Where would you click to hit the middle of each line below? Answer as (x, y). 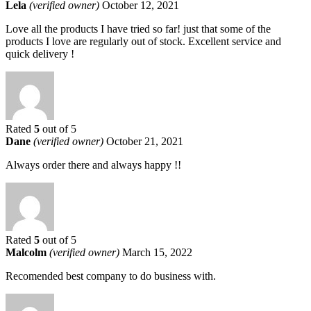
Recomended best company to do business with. (111, 276)
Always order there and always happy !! (93, 165)
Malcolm (27, 252)
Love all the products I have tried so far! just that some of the (138, 28)
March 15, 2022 (157, 252)
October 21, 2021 (145, 141)
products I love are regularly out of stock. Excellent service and (143, 41)
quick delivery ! (40, 53)
